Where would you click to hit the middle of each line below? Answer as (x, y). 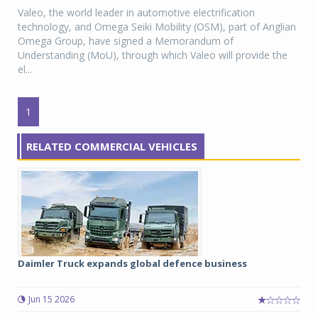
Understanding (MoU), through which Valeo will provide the (153, 55)
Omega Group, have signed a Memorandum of (126, 41)
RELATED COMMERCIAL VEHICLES (112, 146)
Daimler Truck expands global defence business (132, 263)
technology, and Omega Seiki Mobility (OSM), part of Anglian (157, 27)
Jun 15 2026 (51, 299)
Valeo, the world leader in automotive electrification (136, 12)
